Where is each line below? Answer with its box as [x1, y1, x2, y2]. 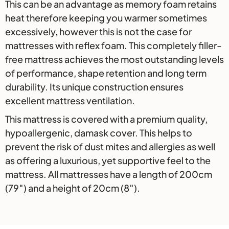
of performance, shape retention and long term [5, 66, 207, 79]
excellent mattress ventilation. [5, 94, 135, 106]
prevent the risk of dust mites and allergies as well [5, 140, 215, 152]
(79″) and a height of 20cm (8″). [5, 181, 140, 194]
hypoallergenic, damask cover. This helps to [5, 126, 192, 139]
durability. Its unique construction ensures [5, 80, 184, 93]
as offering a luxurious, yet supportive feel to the [5, 154, 211, 166]
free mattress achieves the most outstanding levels [5, 53, 224, 65]
